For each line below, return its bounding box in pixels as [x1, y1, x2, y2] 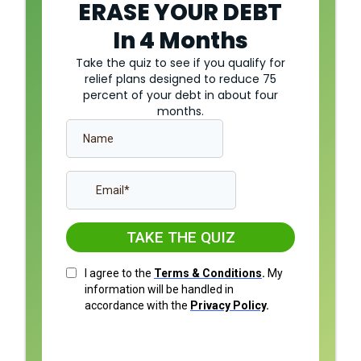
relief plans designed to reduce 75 [84, 70, 276, 87]
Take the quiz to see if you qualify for [75, 54, 285, 71]
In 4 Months [112, 24, 248, 56]
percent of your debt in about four [82, 86, 278, 103]
